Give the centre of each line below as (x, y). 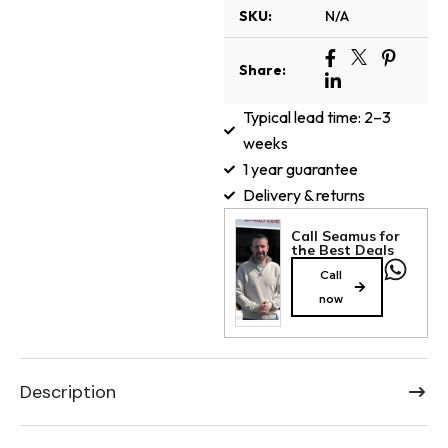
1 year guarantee (300, 169)
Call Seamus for (345, 236)
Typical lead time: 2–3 (316, 117)
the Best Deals (342, 250)
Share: (262, 70)
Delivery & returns (303, 195)
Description (68, 392)
